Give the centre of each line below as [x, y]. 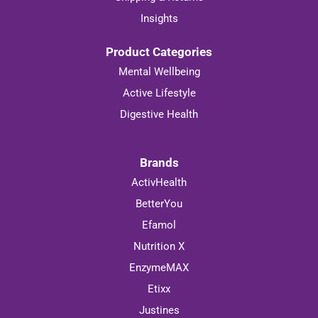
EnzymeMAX [159, 267]
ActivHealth [159, 182]
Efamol [159, 225]
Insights [159, 19]
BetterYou [159, 203]
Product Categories [159, 52]
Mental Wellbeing [159, 72]
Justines [159, 310]
